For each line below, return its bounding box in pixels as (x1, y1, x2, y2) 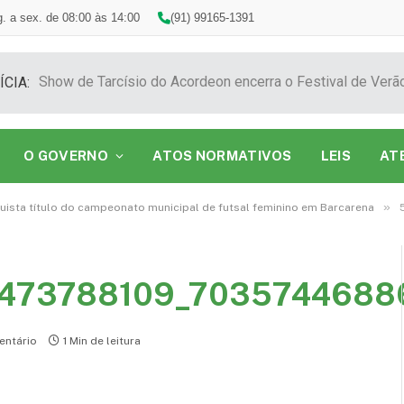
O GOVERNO (23, 148, 108, 163)
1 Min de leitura (63, 335, 141, 348)
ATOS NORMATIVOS (152, 148, 292, 163)
